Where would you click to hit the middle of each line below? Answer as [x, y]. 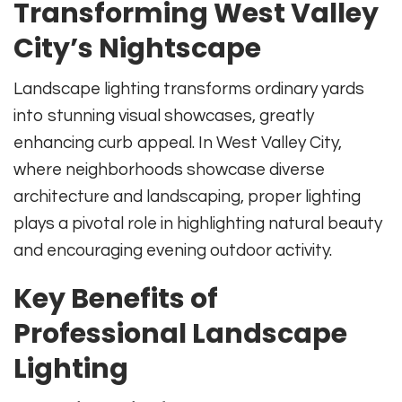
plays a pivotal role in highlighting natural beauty [198, 224]
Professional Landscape [180, 334]
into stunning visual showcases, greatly [164, 116]
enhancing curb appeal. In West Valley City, [178, 143]
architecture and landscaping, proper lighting [187, 197]
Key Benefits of [116, 299]
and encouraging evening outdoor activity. [173, 251]
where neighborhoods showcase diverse [169, 170]
